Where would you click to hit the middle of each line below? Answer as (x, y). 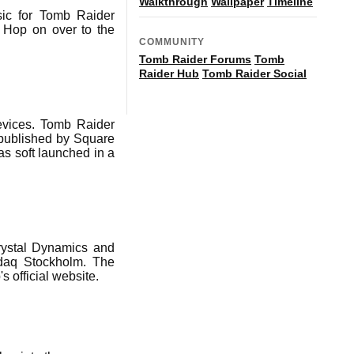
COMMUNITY (172, 41)
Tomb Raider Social (254, 73)
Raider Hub (169, 73)
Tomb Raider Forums (195, 59)
